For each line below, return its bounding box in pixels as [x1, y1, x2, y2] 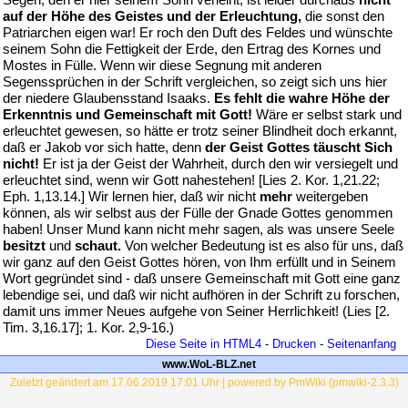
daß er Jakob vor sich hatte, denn [3, 139, 205, 155]
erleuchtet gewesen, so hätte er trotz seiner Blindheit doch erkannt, [3, 123, 397, 138]
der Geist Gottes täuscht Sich [205, 139, 393, 155]
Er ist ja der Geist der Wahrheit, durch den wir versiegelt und [39, 156, 398, 171]
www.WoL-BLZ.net [161, 358, 256, 371]
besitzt [3, 238, 46, 253]
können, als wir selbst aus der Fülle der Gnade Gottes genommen [3, 205, 393, 220]
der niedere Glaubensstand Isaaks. [3, 90, 214, 106]
